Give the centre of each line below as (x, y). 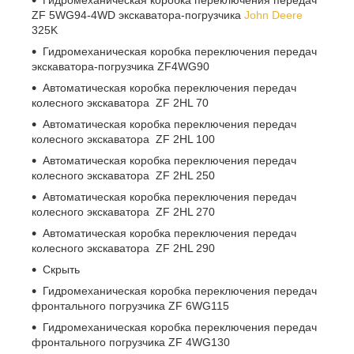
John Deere (273, 15)
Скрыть (61, 269)
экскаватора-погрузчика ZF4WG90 (121, 66)
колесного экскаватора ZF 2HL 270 (123, 212)
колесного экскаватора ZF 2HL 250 (123, 175)
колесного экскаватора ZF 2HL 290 (123, 248)
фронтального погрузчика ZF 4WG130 (131, 342)
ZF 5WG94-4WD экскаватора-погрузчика (138, 15)
